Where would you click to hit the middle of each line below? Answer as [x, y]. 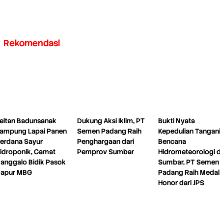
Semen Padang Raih [109, 131]
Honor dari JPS [181, 182]
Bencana [172, 141]
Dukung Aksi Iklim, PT [111, 121]
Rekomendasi [31, 43]
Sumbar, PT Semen [188, 162]
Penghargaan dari [105, 141]
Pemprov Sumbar [105, 151]
